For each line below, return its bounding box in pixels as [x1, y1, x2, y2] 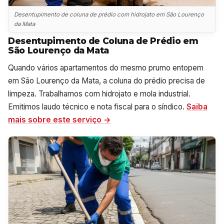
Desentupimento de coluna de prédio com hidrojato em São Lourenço [14, 10, 204, 18]
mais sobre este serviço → [8, 115, 111, 125]
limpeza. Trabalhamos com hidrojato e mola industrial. [8, 89, 190, 99]
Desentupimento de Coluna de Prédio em [8, 35, 198, 46]
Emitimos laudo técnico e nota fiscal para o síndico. [8, 102, 186, 112]
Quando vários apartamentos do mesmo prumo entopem [8, 63, 203, 73]
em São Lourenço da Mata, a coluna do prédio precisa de [8, 76, 205, 86]
